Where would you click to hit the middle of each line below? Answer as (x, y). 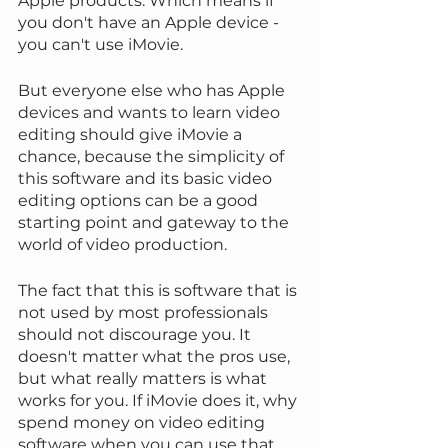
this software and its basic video (147, 179)
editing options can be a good (140, 201)
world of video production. (122, 245)
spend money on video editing (143, 423)
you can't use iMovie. (100, 45)
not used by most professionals (145, 313)
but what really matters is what (144, 379)
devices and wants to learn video (151, 113)
